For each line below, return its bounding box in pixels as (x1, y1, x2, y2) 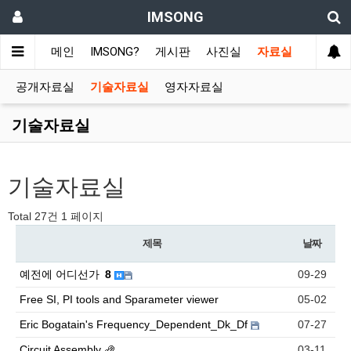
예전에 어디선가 (20, 268, 103, 280)
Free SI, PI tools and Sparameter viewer (20, 293, 219, 306)
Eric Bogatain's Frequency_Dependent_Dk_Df (20, 318, 251, 331)
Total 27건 (8, 210, 58, 223)
